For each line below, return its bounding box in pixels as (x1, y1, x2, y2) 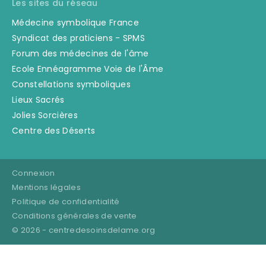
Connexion (12, 167, 55, 179)
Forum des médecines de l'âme (12, 47, 149, 59)
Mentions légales (12, 181, 81, 193)
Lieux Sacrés (12, 93, 65, 106)
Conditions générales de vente (12, 210, 137, 221)
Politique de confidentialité (12, 195, 120, 207)
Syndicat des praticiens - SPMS (12, 31, 145, 44)
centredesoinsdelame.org (48, 224, 156, 236)
